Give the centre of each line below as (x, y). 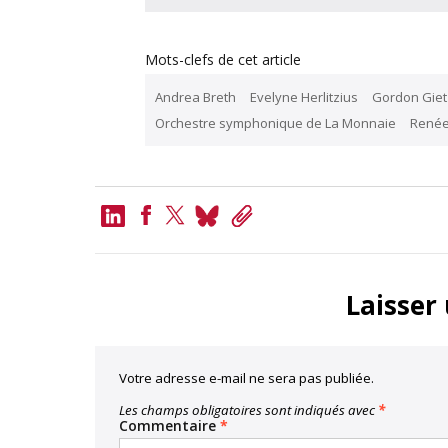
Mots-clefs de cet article (222, 59)
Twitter (192, 246)
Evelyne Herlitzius (303, 97)
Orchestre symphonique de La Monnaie (275, 123)
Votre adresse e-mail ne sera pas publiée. (246, 378)
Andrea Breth (195, 97)
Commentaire (169, 425)
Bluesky (246, 216)
